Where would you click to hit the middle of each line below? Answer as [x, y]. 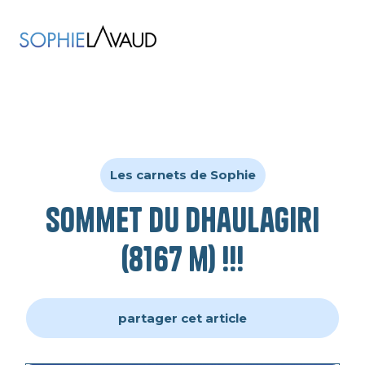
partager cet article [182, 318]
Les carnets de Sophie [182, 175]
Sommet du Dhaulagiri [182, 220]
